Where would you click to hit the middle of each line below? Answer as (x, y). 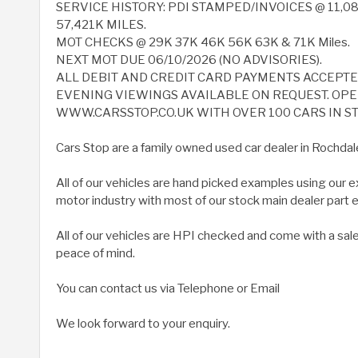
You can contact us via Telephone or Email (168, 289)
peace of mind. (95, 254)
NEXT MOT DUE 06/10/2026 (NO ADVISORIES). (189, 60)
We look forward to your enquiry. (143, 324)
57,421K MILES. (101, 25)
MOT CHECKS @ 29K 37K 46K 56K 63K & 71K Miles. (203, 43)
